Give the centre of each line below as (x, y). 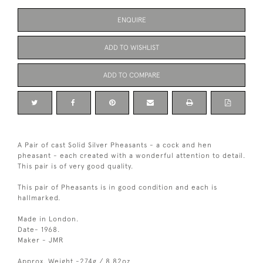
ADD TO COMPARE (131, 75)
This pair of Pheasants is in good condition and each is (117, 187)
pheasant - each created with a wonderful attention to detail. (131, 155)
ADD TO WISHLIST (131, 47)
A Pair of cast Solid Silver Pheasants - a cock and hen (115, 145)
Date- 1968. (39, 229)
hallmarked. (39, 198)
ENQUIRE (131, 20)
